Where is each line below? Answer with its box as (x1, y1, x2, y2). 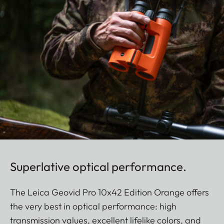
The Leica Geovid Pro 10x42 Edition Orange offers (10, 186, 209, 198)
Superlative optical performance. (10, 159, 186, 174)
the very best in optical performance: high (10, 200, 176, 212)
